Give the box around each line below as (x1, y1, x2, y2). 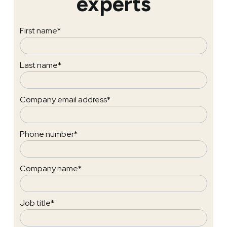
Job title (20, 197, 51, 208)
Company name (20, 163, 78, 174)
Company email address (20, 94, 107, 105)
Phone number (20, 128, 74, 139)
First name (20, 25, 57, 36)
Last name (20, 59, 58, 70)
